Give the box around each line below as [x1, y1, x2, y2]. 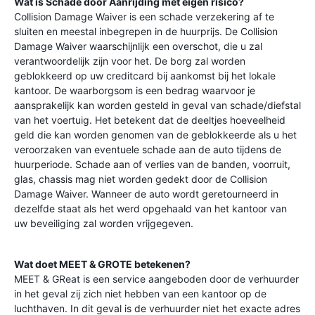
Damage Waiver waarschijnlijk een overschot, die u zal [14, 40, 262, 52]
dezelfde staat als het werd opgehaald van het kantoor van [14, 202, 287, 214]
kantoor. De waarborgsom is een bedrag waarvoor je [14, 84, 255, 96]
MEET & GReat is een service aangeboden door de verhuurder [14, 273, 299, 285]
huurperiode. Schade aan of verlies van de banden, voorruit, [14, 158, 290, 170]
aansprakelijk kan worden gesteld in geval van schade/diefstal [14, 99, 301, 111]
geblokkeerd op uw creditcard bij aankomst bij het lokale [14, 70, 276, 82]
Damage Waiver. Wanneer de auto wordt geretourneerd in [14, 188, 278, 200]
